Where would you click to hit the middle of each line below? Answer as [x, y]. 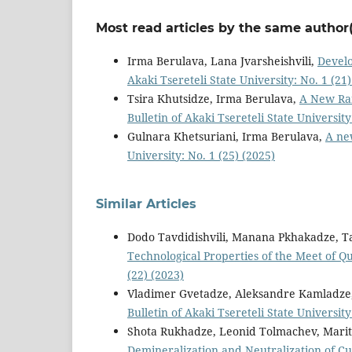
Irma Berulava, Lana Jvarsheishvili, [222, 61]
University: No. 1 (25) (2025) [201, 156]
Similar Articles [146, 204]
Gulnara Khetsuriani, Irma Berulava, [226, 137]
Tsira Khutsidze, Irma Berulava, [213, 99]
